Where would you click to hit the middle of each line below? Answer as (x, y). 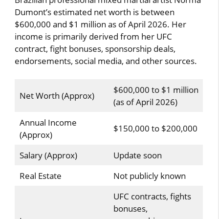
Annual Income (48, 122)
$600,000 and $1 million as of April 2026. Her (101, 24)
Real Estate (40, 176)
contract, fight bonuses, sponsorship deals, (95, 48)
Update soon (137, 155)
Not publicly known (149, 176)
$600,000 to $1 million (156, 90)
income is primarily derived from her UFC (94, 36)
